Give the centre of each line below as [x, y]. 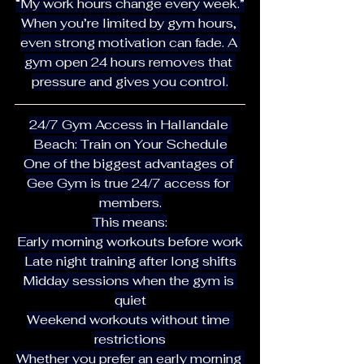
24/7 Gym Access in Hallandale [130, 124]
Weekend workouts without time [130, 319]
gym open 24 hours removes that [130, 62]
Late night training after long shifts [130, 261]
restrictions [130, 339]
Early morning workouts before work [130, 241]
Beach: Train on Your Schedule [130, 144]
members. [130, 202]
